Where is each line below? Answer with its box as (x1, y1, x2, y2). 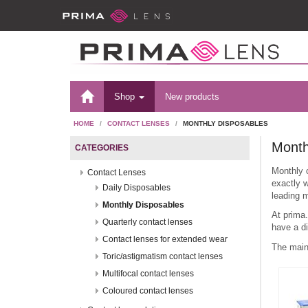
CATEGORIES (75, 142, 129, 153)
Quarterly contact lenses (102, 217, 192, 227)
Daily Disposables (102, 182, 170, 192)
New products (165, 91, 219, 102)
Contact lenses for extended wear (102, 234, 228, 244)
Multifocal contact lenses (102, 268, 194, 278)
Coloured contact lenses (102, 285, 193, 296)
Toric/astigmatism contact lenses (102, 251, 223, 261)
